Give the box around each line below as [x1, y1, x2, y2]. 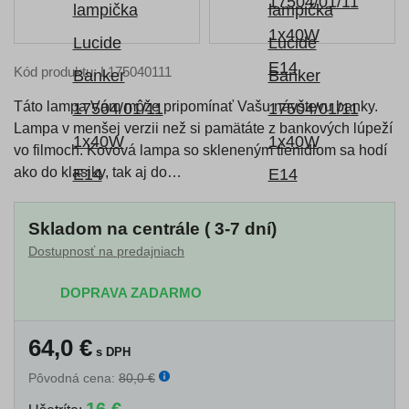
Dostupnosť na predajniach [28, 244, 184, 258]
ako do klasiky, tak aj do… [14, 164, 182, 180]
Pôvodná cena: [28, 371, 119, 385]
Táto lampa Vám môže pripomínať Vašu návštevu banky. [14, 99, 378, 114]
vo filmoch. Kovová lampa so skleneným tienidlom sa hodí [14, 142, 387, 158]
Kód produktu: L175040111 [14, 64, 172, 79]
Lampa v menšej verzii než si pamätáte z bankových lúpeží [14, 121, 393, 136]
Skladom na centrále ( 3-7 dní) [28, 219, 277, 238]
